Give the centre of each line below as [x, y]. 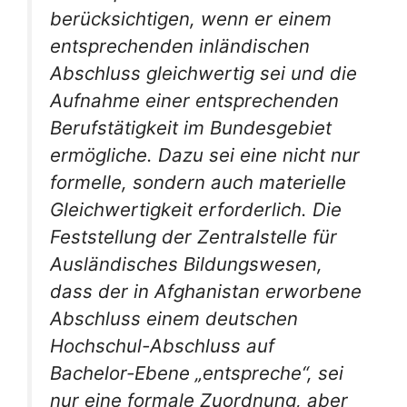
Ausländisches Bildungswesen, [186, 264]
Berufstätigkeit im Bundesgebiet [191, 128]
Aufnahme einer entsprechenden [194, 101]
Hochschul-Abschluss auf [162, 346]
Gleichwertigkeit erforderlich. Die [196, 210]
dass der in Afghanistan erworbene [206, 292]
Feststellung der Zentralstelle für [194, 237]
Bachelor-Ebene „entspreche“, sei [197, 373]
